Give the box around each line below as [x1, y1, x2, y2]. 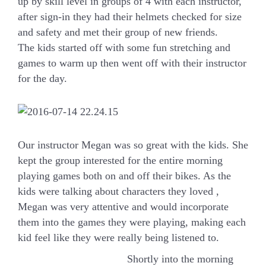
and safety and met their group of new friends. [18, 26, 218, 38]
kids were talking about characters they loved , [18, 185, 219, 197]
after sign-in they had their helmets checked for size [18, 11, 242, 23]
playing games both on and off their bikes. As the [18, 170, 231, 182]
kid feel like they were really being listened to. [18, 232, 219, 243]
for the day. [18, 72, 67, 84]
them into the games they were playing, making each [18, 216, 246, 228]
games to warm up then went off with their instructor [18, 57, 246, 69]
